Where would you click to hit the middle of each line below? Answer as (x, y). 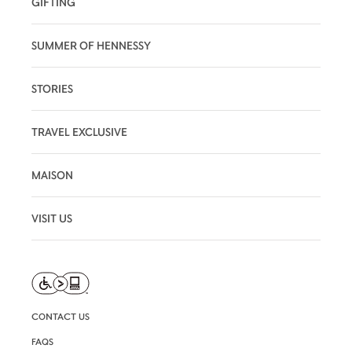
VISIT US (52, 218)
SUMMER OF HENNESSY (91, 45)
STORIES (52, 88)
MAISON (52, 175)
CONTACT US (60, 316)
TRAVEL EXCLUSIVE (79, 132)
